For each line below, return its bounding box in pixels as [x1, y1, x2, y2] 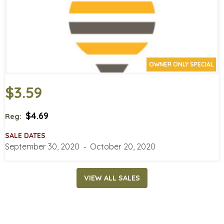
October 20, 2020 [90, 141, 155, 151]
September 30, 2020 [5, 141, 79, 151]
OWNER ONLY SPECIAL [149, 60, 213, 68]
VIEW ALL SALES [84, 173, 140, 183]
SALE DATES [5, 130, 45, 140]
